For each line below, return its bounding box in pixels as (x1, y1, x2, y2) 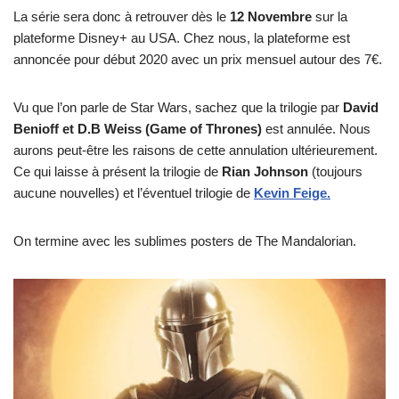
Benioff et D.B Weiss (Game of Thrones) (13, 120, 265, 136)
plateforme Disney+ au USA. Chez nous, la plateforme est (13, 29, 350, 45)
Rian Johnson (222, 163, 308, 179)
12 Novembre (230, 8, 312, 24)
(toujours (308, 163, 362, 179)
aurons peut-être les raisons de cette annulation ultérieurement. (13, 142, 378, 158)
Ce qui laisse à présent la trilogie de (13, 163, 222, 179)
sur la (312, 8, 347, 24)
